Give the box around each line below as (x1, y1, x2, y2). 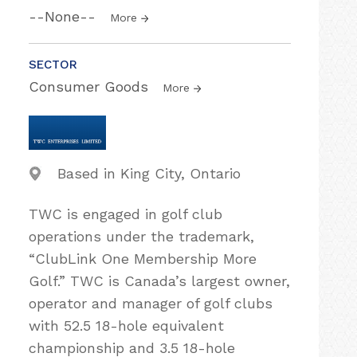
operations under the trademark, (29, 228, 254, 245)
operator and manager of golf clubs (29, 295, 273, 312)
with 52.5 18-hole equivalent (29, 317, 224, 334)
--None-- (29, 8, 100, 25)
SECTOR (29, 57, 77, 72)
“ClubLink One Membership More (29, 250, 257, 267)
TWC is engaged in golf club (29, 206, 222, 222)
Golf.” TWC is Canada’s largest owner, (29, 273, 290, 289)
